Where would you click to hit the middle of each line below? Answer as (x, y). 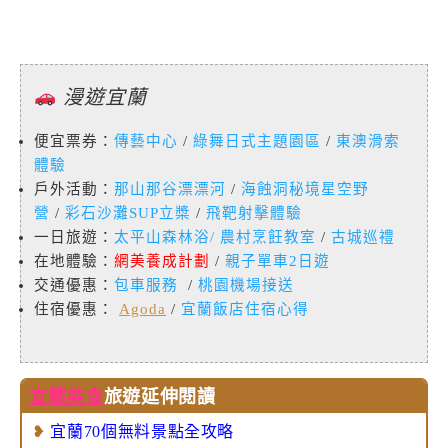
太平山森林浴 (162, 237)
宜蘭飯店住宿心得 (245, 309)
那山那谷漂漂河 (170, 189)
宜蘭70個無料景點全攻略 (142, 432)
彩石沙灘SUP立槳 (128, 213)
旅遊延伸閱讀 (159, 396)
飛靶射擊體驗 (254, 213)
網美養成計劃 (162, 261)
